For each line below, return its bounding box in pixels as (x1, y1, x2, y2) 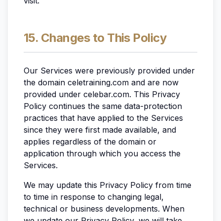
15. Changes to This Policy (24, 31, 167, 45)
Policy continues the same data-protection (24, 101, 182, 111)
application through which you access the (24, 148, 181, 158)
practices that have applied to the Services (24, 113, 183, 123)
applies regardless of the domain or (24, 137, 156, 147)
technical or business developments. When (24, 204, 184, 214)
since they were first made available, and (24, 125, 176, 135)
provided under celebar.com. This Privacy (24, 89, 180, 99)
